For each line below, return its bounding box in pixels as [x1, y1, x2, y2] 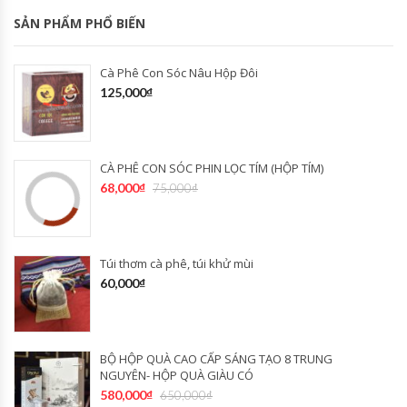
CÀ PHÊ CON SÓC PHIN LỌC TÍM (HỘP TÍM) [100, 160, 323, 176]
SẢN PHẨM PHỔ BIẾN [14, 15, 145, 32]
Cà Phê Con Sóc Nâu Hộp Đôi [100, 65, 258, 81]
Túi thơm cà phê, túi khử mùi [100, 255, 253, 272]
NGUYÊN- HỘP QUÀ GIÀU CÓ [100, 367, 253, 383]
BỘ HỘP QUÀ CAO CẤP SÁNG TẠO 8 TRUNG [100, 351, 333, 367]
